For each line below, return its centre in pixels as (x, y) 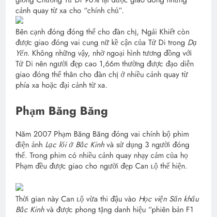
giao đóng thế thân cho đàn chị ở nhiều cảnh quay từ (102, 75)
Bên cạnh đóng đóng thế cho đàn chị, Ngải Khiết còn (102, 32)
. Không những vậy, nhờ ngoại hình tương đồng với (109, 53)
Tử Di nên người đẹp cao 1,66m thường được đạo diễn (105, 64)
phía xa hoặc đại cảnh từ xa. (62, 85)
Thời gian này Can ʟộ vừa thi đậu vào (77, 199)
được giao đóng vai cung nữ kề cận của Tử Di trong (101, 43)
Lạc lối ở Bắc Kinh (75, 145)
